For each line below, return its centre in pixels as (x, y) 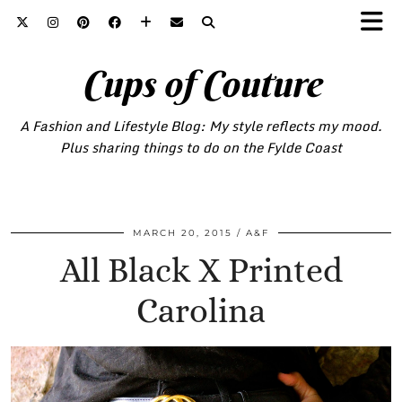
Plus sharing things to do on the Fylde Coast (201, 147)
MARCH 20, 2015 (183, 233)
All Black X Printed (201, 270)
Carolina (201, 310)
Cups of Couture (201, 84)
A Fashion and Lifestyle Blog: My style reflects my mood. (201, 126)
